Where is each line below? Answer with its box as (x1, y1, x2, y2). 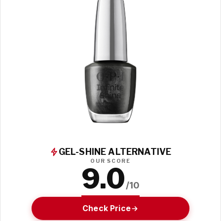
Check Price (82, 203, 131, 213)
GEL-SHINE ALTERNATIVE (58, 147, 172, 157)
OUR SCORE (90, 158, 131, 165)
